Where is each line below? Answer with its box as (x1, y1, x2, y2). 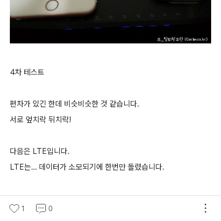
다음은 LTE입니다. (10, 146, 70, 156)
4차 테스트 (10, 67, 44, 77)
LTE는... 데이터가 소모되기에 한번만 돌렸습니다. (10, 162, 164, 172)
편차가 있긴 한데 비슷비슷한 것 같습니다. (10, 99, 139, 109)
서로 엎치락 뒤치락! (10, 114, 71, 124)
